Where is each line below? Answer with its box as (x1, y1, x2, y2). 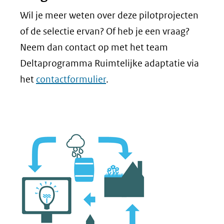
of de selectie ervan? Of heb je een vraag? (20, 25, 189, 37)
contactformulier (36, 73, 106, 85)
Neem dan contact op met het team (20, 41, 168, 53)
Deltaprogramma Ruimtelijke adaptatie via (20, 57, 199, 69)
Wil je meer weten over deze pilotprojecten (20, 9, 198, 21)
